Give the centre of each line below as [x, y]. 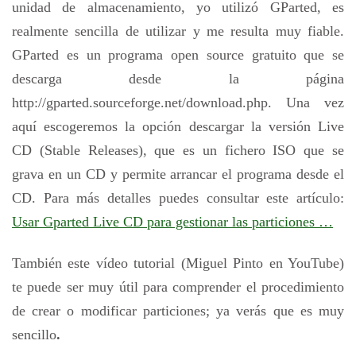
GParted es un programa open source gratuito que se [178, 54]
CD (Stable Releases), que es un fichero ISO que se [178, 150]
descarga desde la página [178, 78]
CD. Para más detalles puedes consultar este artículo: [178, 197]
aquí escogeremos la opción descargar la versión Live [178, 126]
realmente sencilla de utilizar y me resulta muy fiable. [178, 31]
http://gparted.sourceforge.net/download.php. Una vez [178, 102]
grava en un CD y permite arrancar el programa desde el [178, 174]
